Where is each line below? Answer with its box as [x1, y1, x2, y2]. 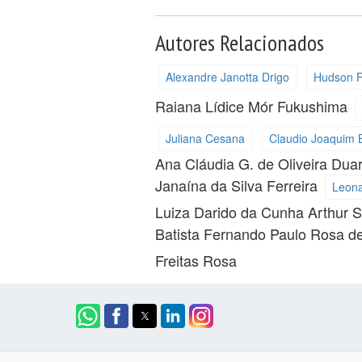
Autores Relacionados [155, 27, 325, 57]
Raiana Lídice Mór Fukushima [155, 95, 352, 116]
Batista [155, 222, 204, 244]
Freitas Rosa [155, 249, 238, 271]
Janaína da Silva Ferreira [155, 174, 322, 196]
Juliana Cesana [165, 130, 245, 147]
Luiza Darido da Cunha [155, 200, 309, 222]
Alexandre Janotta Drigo [165, 69, 289, 86]
